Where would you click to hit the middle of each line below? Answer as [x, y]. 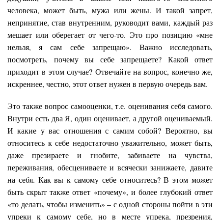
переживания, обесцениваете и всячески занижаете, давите [110, 167]
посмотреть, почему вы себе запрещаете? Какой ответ [110, 59]
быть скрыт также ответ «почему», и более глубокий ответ [110, 192]
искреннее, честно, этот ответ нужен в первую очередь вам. [108, 83]
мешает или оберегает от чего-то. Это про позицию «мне [110, 34]
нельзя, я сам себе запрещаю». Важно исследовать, [110, 47]
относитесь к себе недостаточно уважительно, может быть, [110, 142]
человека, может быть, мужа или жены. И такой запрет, [110, 10]
